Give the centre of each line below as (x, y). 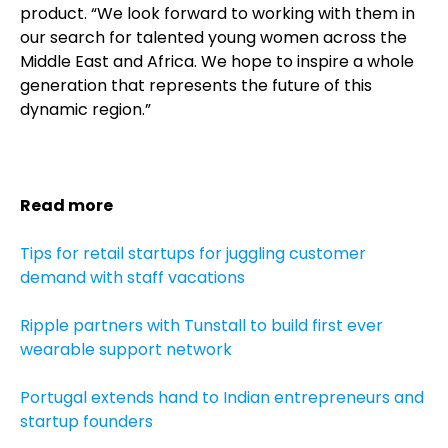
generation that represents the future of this (196, 85)
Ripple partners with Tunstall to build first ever (201, 325)
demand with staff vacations (132, 277)
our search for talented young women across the (213, 37)
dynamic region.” (85, 109)
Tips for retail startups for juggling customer (193, 253)
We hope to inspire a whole (307, 61)
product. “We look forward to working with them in (217, 13)
